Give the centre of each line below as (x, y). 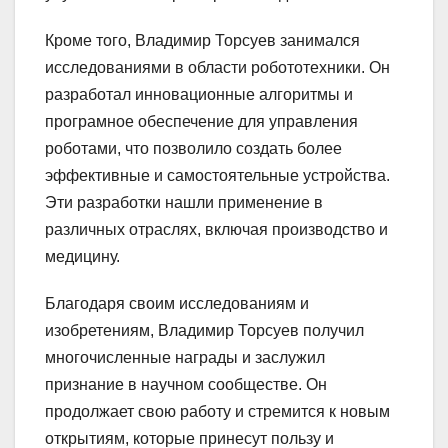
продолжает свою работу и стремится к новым (217, 412)
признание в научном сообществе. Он (186, 385)
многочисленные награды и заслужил (185, 358)
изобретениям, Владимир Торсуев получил (204, 331)
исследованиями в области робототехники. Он (217, 68)
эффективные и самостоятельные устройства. (217, 176)
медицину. (82, 257)
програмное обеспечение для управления (201, 122)
